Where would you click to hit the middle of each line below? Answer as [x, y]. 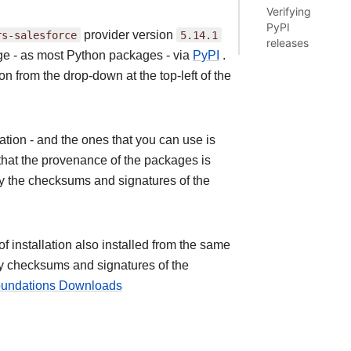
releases [288, 42]
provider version [128, 35]
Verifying [289, 11]
